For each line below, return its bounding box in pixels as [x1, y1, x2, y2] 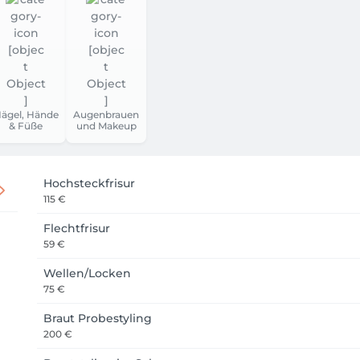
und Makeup [76, 120, 137, 132]
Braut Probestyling [43, 311, 152, 325]
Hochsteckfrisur [43, 176, 135, 190]
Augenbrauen [73, 108, 139, 121]
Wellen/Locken [43, 266, 131, 280]
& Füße [9, 120, 43, 132]
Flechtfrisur [43, 221, 110, 235]
